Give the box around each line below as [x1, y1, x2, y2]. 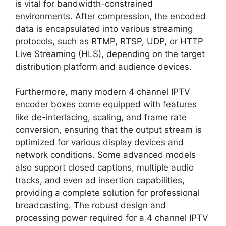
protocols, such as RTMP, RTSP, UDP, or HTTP [15, 36, 203, 46]
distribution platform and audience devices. [15, 61, 192, 72]
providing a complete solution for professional [15, 188, 200, 198]
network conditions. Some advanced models [15, 150, 196, 160]
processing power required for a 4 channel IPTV [15, 213, 208, 223]
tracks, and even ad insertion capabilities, [15, 175, 185, 185]
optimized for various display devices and [15, 137, 184, 147]
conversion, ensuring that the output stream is [15, 125, 202, 135]
